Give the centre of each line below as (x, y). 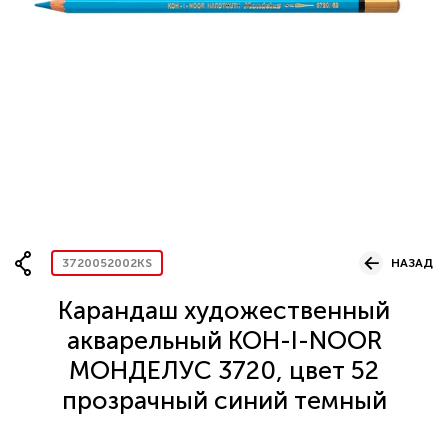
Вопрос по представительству (184, 14)
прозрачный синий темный (224, 400)
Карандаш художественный (224, 310)
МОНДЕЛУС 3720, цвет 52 (224, 370)
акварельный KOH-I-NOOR (224, 340)
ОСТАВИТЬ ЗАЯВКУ (141, 184)
